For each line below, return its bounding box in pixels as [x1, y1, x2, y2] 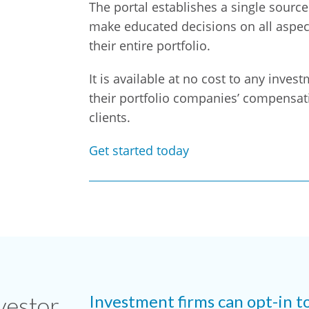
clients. [89, 108, 130, 126]
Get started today [89, 141, 189, 159]
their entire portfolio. [89, 37, 210, 54]
